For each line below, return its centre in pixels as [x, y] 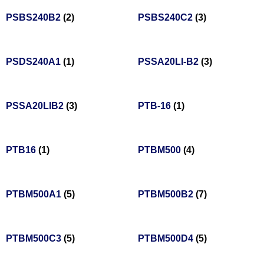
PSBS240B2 [34, 18]
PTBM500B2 [167, 194]
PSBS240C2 [166, 18]
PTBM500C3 [35, 239]
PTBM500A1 [35, 194]
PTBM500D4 [167, 239]
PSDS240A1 [34, 62]
